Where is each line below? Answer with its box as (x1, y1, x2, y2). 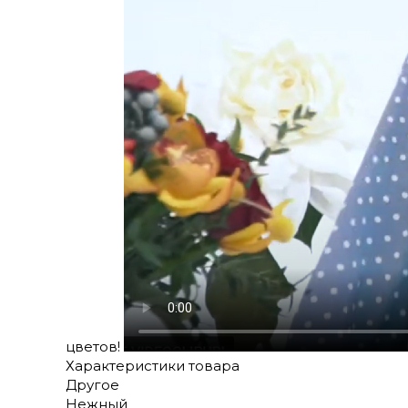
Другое (66, 375, 119, 393)
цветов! (66, 337, 124, 355)
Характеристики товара (66, 356, 240, 374)
